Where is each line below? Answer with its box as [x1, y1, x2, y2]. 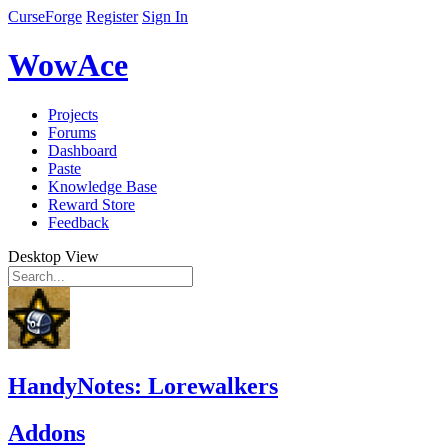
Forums [48, 123, 96, 141]
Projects [48, 105, 98, 123]
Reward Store [48, 195, 135, 213]
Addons [8, 419, 85, 446]
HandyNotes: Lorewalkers [8, 372, 278, 399]
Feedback [48, 213, 109, 231]
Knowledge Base [48, 177, 157, 195]
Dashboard [48, 141, 117, 159]
